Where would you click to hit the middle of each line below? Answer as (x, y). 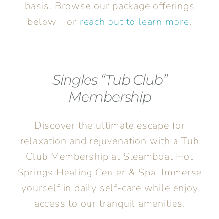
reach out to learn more (134, 22)
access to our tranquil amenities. (109, 203)
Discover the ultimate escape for (109, 125)
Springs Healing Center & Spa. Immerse (109, 172)
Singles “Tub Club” (109, 79)
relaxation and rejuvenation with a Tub (109, 141)
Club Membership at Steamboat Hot (109, 156)
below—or (54, 22)
